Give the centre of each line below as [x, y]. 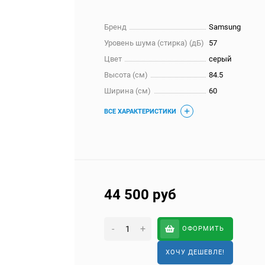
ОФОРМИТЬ [203, 229]
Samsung [225, 27]
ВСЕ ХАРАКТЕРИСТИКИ [140, 112]
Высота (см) [126, 75]
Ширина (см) [128, 91]
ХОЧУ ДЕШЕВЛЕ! [195, 252]
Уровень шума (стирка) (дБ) [154, 43]
